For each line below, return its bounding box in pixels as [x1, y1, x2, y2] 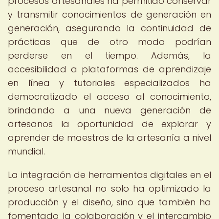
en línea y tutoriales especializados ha [8, 77, 211, 89]
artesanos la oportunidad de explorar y [8, 118, 211, 130]
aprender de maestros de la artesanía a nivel [8, 131, 211, 144]
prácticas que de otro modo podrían [8, 36, 211, 48]
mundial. [8, 145, 45, 157]
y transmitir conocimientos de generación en [8, 8, 211, 21]
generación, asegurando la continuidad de [8, 22, 211, 34]
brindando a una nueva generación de [8, 104, 211, 116]
